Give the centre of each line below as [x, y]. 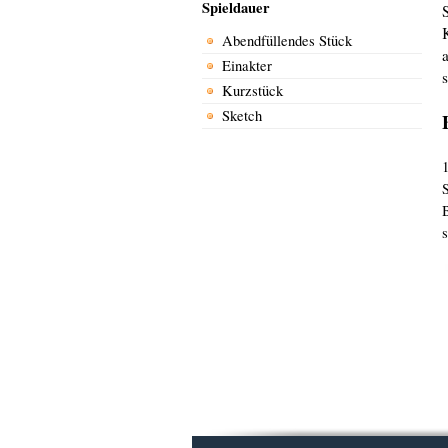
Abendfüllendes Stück [287, 41]
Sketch [242, 116]
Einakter [247, 66]
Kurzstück [252, 91]
